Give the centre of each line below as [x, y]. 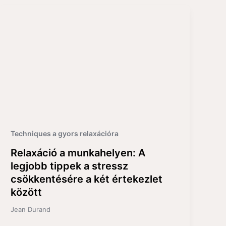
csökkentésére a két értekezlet [87, 179]
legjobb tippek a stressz [70, 166]
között [26, 192]
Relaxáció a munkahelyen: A [78, 153]
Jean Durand [31, 209]
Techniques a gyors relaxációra [65, 133]
